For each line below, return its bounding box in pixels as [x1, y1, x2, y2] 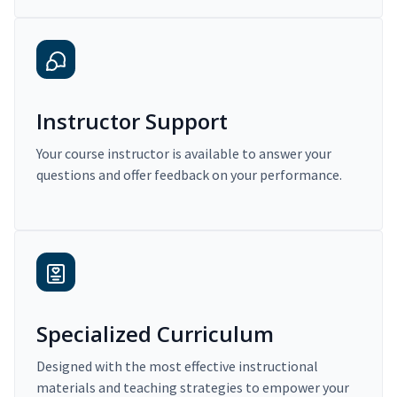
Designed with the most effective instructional [36, 356, 318, 375]
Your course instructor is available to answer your [36, 144, 331, 162]
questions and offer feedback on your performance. [36, 165, 342, 183]
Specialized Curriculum [36, 318, 274, 348]
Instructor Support [36, 105, 228, 136]
